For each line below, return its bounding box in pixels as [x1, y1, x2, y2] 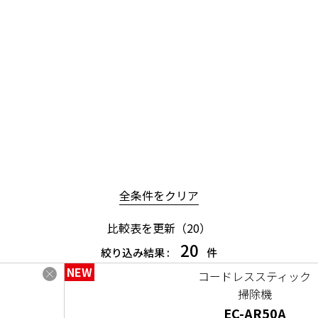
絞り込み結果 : [101, 245, 172, 261]
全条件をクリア [119, 187, 199, 204]
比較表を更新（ [107, 219, 187, 237]
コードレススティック [198, 268, 312, 285]
